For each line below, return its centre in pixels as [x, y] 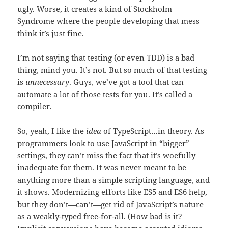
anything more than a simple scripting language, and [114, 180]
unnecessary [48, 82]
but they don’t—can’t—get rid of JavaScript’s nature [111, 204]
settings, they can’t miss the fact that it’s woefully [107, 155]
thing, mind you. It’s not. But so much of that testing [112, 70]
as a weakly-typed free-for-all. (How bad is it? [100, 217]
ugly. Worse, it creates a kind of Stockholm [95, 9]
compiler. [35, 107]
